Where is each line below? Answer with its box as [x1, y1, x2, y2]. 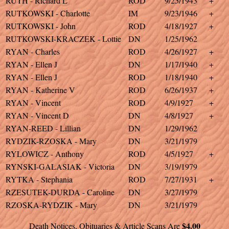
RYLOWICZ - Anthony [6, 148, 84, 159]
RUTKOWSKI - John [6, 20, 76, 31]
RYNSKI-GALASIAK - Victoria [6, 161, 114, 172]
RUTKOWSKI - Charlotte [6, 8, 90, 18]
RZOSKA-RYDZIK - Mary [6, 199, 97, 210]
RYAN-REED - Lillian [6, 123, 81, 133]
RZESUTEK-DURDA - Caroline [6, 187, 114, 197]
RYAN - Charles [6, 46, 60, 57]
